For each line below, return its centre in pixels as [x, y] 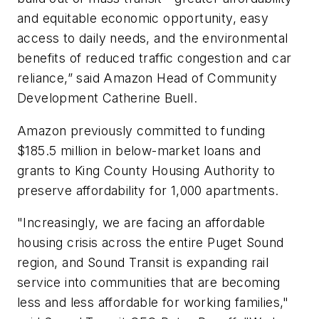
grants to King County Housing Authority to [146, 170]
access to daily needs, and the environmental [153, 38]
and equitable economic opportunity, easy [143, 19]
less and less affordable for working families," [153, 303]
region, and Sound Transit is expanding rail [143, 263]
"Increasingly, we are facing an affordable [141, 223]
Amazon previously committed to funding [141, 130]
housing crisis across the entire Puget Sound [151, 243]
